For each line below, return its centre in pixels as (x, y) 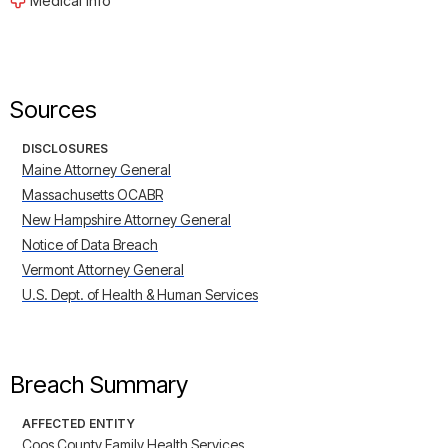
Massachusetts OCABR (92, 195)
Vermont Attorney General (103, 270)
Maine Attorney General (96, 170)
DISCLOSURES (65, 149)
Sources (53, 110)
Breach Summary (99, 385)
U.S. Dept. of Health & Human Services (140, 295)
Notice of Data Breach (90, 245)
